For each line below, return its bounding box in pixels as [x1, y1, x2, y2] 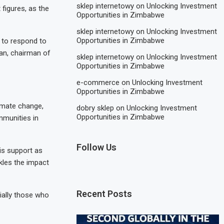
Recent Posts [76, 188, 132, 199]
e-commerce [76, 77, 120, 87]
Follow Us [76, 141, 117, 152]
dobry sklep [76, 103, 114, 112]
